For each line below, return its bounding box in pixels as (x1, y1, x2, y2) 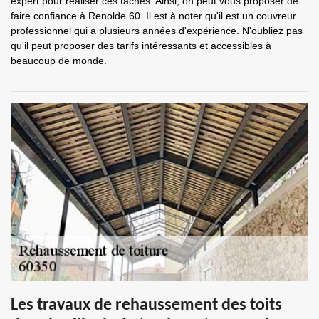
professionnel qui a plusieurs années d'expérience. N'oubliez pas (11, 25, 303, 36)
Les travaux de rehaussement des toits (11, 297, 282, 314)
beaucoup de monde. (11, 55, 107, 66)
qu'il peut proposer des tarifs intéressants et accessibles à (11, 40, 271, 51)
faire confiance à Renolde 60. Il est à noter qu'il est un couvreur (11, 10, 296, 21)
